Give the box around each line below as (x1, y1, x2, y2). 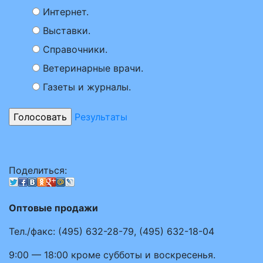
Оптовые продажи (9, 202, 98, 214)
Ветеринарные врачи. (43, 62, 143, 74)
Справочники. (43, 43, 107, 55)
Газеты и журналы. (43, 81, 131, 93)
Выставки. (43, 25, 90, 36)
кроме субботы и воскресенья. (68, 249, 215, 261)
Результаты (75, 111, 127, 123)
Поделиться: (9, 164, 67, 176)
